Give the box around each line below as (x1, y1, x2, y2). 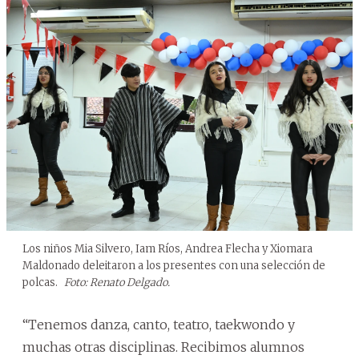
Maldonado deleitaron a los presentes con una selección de (22, 258, 325, 272)
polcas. (22, 275, 60, 289)
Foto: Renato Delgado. (64, 275, 170, 289)
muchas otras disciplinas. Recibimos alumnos (22, 338, 305, 355)
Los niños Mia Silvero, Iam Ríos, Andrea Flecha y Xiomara (22, 241, 313, 256)
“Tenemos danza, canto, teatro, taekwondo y (22, 316, 295, 333)
